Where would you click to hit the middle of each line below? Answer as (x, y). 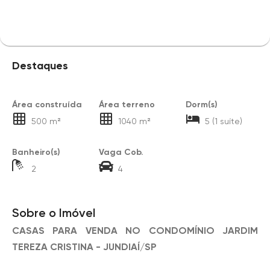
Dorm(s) (201, 105)
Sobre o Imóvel (54, 213)
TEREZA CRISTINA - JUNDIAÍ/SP (84, 247)
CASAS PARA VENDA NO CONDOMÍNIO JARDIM (135, 231)
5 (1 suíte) (223, 121)
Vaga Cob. (121, 152)
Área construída (47, 105)
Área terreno (127, 105)
